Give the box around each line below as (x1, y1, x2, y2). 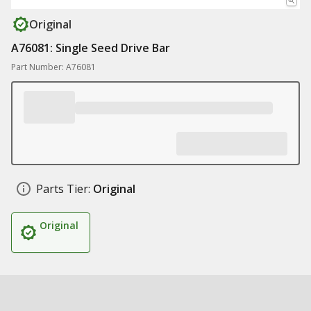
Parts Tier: (36, 181, 90, 196)
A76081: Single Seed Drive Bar (11, 40, 170, 56)
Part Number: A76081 (11, 61, 96, 73)
